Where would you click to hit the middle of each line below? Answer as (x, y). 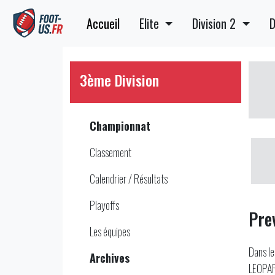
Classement (110, 152)
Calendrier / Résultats (129, 179)
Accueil (103, 23)
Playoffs (104, 205)
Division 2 (216, 23)
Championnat (120, 126)
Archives (110, 258)
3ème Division (119, 80)
